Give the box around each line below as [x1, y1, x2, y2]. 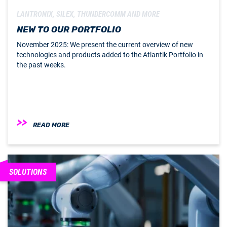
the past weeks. [17, 61, 66, 69]
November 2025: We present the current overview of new [17, 41, 193, 49]
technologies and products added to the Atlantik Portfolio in [17, 51, 203, 59]
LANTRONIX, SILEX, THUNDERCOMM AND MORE [17, 10, 160, 19]
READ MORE [33, 122, 69, 129]
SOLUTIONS [9, 167, 47, 177]
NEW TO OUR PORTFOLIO [17, 24, 121, 35]
